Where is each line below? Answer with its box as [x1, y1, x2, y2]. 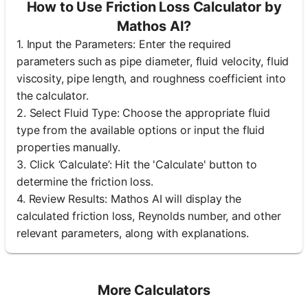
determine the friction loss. [16, 174, 153, 188]
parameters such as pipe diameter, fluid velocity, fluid [16, 54, 289, 68]
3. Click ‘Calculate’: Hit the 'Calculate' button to [16, 157, 257, 171]
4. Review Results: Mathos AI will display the [16, 191, 241, 206]
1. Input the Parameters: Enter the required [16, 36, 232, 51]
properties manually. [16, 140, 120, 154]
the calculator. [16, 88, 89, 102]
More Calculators [98, 281, 210, 298]
